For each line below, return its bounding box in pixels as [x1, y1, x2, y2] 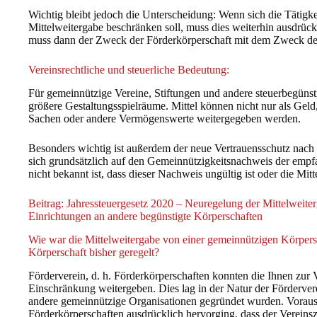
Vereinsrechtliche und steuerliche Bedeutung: [28, 64, 229, 76]
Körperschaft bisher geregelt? [28, 246, 159, 258]
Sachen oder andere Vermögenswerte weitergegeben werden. [28, 112, 301, 125]
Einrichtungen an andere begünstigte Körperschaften [28, 209, 263, 222]
